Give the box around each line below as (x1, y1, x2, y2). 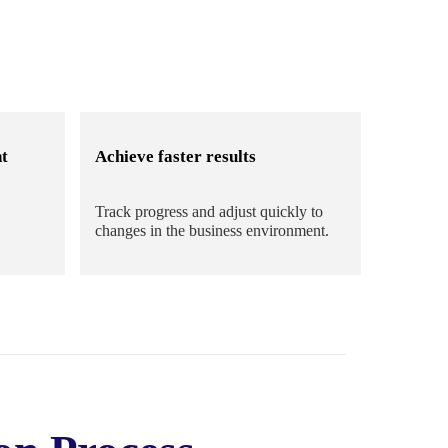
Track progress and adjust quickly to (94, 203, 323, 221)
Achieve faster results (94, 147, 256, 167)
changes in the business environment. (94, 222, 329, 240)
